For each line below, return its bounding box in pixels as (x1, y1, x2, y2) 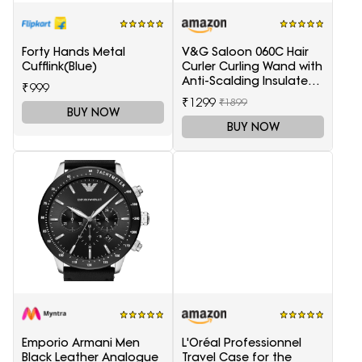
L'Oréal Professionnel (182, 335, 301, 350)
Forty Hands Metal (22, 44, 125, 59)
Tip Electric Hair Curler (182, 87, 305, 103)
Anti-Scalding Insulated (182, 73, 316, 88)
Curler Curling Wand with (182, 58, 322, 74)
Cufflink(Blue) (22, 58, 97, 74)
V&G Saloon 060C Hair (182, 44, 309, 59)
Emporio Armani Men (22, 335, 140, 350)
